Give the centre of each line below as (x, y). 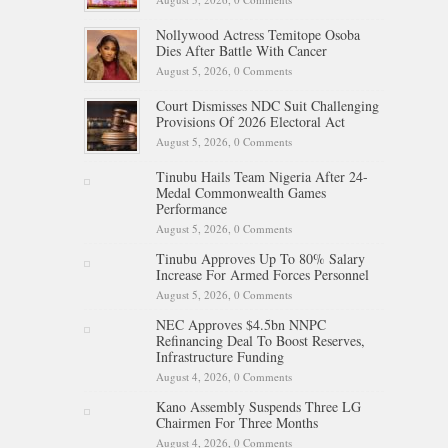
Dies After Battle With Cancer (241, 50)
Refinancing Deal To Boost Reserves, (260, 340)
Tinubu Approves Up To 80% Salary (260, 258)
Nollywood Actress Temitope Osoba (258, 34)
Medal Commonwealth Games (241, 192)
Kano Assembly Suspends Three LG (258, 406)
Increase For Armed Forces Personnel (262, 274)
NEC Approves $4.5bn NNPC (241, 324)
